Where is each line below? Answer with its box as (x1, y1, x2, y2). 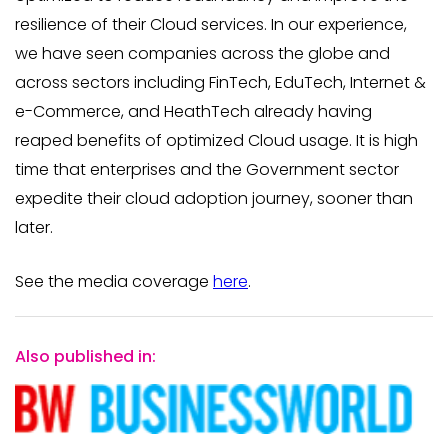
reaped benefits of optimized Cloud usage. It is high (15, 129, 418, 152)
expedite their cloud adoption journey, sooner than (15, 187, 413, 210)
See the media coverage (15, 270, 213, 293)
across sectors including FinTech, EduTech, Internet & (15, 71, 426, 94)
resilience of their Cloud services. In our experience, (15, 13, 407, 36)
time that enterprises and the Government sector (15, 158, 399, 181)
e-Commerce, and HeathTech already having (15, 100, 372, 123)
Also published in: (15, 345, 156, 368)
